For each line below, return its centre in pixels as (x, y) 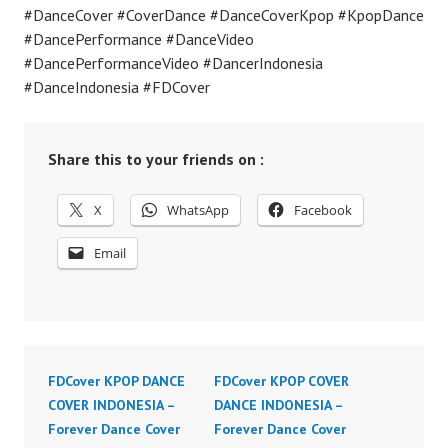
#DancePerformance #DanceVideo (139, 39)
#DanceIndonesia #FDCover (117, 87)
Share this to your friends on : (156, 159)
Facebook (323, 210)
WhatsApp (198, 210)
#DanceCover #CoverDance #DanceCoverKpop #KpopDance (224, 15)
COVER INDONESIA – (111, 405)
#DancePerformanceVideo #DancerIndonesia (173, 63)
